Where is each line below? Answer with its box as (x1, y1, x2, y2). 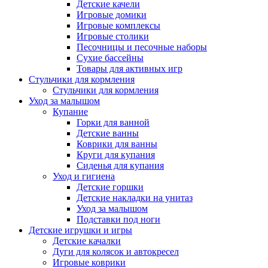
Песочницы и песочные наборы (77, 42, 207, 53)
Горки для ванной (77, 117, 150, 128)
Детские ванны (77, 128, 139, 139)
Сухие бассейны (77, 53, 144, 63)
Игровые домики (77, 10, 147, 20)
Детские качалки (53, 236, 121, 246)
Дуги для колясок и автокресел (53, 246, 179, 257)
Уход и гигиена (53, 171, 115, 182)
